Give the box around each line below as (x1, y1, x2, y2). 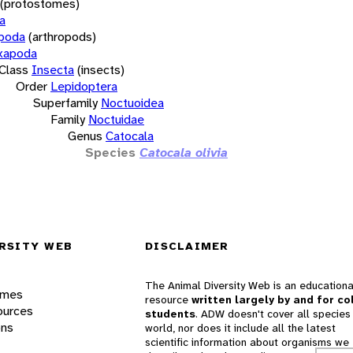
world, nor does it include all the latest (145, 321, 336, 336)
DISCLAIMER (145, 239, 229, 254)
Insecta (32, 61, 74, 78)
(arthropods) (28, 28, 96, 45)
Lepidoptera (50, 77, 117, 95)
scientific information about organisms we (145, 335, 349, 350)
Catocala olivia (139, 143, 228, 161)
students (145, 307, 195, 321)
